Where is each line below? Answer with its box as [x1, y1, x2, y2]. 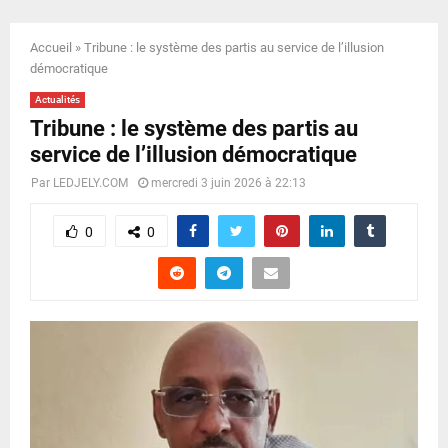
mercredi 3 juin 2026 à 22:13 [151, 175, 306, 190]
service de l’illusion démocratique [30, 141, 357, 167]
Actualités [35, 93, 80, 105]
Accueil [30, 39, 72, 55]
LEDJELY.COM [53, 175, 128, 190]
